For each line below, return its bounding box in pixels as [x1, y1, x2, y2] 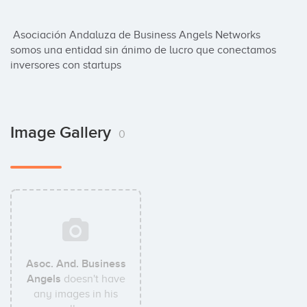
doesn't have [60, 273, 125, 285]
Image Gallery [10, 123, 115, 143]
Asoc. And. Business [25, 257, 126, 271]
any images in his [34, 288, 119, 300]
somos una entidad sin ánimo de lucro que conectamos [10, 44, 276, 56]
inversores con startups [10, 59, 121, 71]
